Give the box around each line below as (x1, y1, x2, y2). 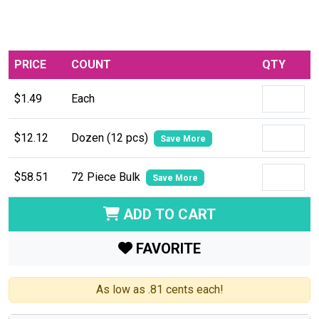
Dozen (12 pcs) (71, 130, 151, 145)
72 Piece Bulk (71, 169, 143, 184)
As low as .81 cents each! (95, 282, 224, 296)
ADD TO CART (119, 205, 216, 223)
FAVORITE (132, 239, 201, 257)
